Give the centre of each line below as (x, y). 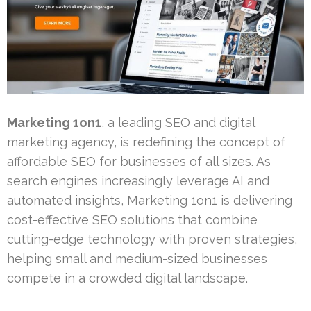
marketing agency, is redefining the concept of (146, 142)
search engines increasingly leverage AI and (138, 180)
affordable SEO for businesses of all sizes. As (139, 161)
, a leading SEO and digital (178, 122)
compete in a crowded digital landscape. (127, 278)
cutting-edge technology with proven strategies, (152, 239)
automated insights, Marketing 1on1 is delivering (150, 200)
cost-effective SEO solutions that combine (132, 219)
